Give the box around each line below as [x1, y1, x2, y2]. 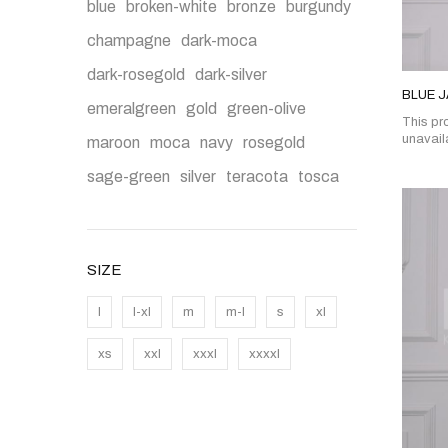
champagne [87, 32, 171, 50]
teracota [226, 168, 288, 186]
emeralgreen [87, 100, 176, 118]
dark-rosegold [87, 66, 185, 84]
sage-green [87, 168, 170, 186]
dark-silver [195, 66, 267, 84]
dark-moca [181, 32, 257, 50]
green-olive [227, 100, 306, 118]
